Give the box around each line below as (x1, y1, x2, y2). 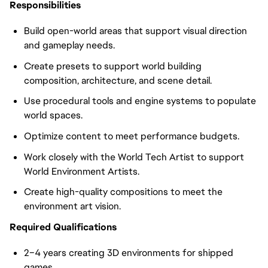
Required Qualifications (10, 220, 117, 233)
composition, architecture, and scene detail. (24, 74, 212, 87)
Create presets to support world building (24, 59, 202, 72)
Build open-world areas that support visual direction (24, 24, 247, 37)
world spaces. (24, 109, 83, 122)
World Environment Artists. (24, 165, 139, 178)
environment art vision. (24, 200, 121, 213)
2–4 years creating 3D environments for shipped (24, 246, 233, 259)
